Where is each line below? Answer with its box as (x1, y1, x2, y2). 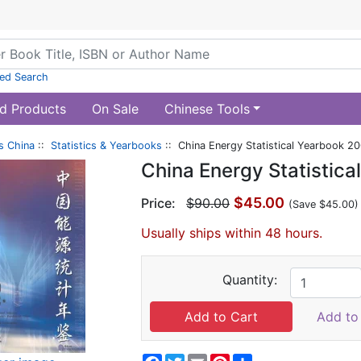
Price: (141, 195, 176, 211)
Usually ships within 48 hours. (141, 225, 323, 241)
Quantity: (222, 272, 278, 288)
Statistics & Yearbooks (51, 139, 162, 151)
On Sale (91, 101, 139, 117)
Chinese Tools (164, 101, 250, 117)
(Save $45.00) (288, 198, 359, 210)
